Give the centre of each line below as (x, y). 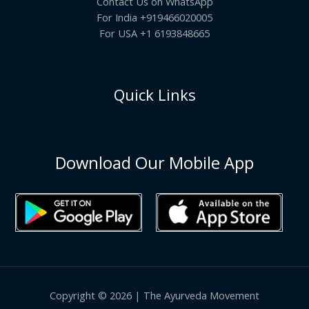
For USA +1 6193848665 (154, 33)
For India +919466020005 (154, 17)
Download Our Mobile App (154, 162)
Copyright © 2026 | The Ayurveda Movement (154, 295)
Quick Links (154, 94)
